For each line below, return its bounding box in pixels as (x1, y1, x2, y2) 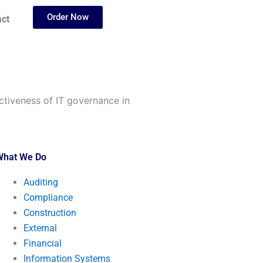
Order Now (46, 12, 89, 22)
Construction (23, 207, 77, 218)
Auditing (23, 177, 59, 188)
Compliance (23, 192, 73, 203)
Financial (23, 238, 62, 249)
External (23, 222, 58, 234)
